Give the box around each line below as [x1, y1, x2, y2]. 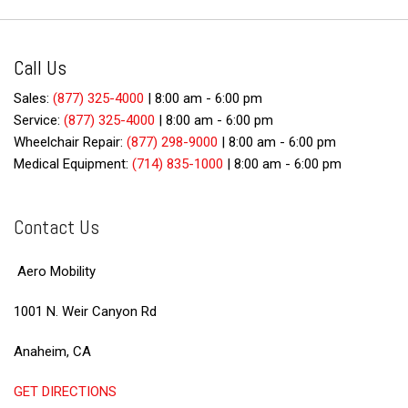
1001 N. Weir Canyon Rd [14, 303, 157, 320]
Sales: [14, 90, 53, 107]
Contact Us [14, 214, 99, 240]
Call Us [14, 55, 66, 80]
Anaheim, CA [14, 343, 91, 360]
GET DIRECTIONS [14, 383, 117, 400]
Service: [14, 112, 64, 128]
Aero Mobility [14, 263, 99, 280]
